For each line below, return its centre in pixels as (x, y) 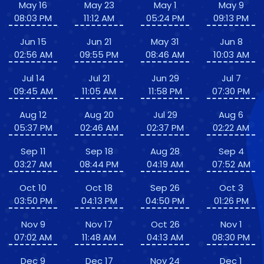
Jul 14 (33, 78)
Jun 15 (33, 42)
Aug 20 (99, 115)
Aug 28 (165, 151)
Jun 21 (99, 42)
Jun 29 (165, 78)
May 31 (165, 42)
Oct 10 (33, 188)
